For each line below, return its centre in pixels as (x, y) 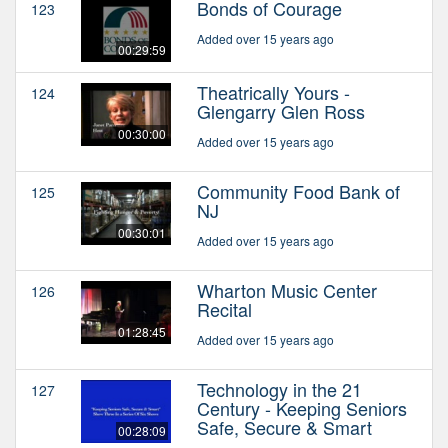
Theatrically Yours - (273, 91)
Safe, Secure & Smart (284, 426)
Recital (224, 308)
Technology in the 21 (279, 388)
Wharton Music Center (287, 289)
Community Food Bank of (298, 190)
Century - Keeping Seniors (302, 407)
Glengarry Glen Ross (281, 110)
